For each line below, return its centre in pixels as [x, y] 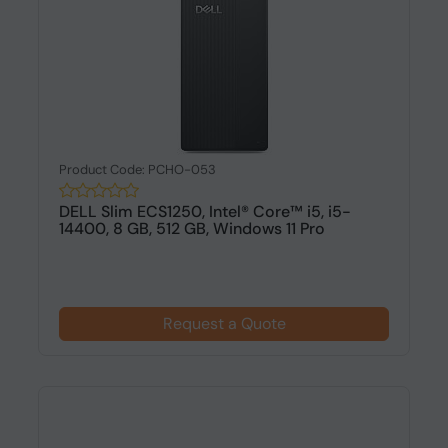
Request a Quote [224, 323]
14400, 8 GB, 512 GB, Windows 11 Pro [191, 228]
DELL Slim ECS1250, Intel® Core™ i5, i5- [204, 211]
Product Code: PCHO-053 [137, 169]
